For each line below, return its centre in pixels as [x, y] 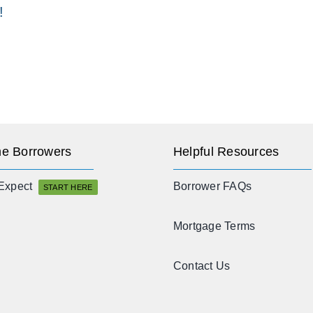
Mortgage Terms [214, 226]
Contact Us [202, 266]
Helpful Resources [226, 152]
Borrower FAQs [212, 186]
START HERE [68, 187]
